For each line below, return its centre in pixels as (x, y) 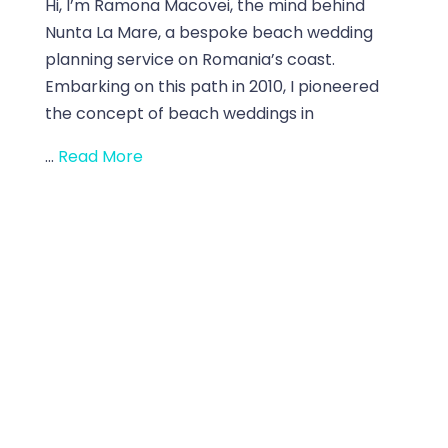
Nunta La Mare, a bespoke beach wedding (208, 32)
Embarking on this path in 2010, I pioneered (211, 86)
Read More (100, 156)
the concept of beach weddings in (179, 113)
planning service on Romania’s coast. (189, 59)
